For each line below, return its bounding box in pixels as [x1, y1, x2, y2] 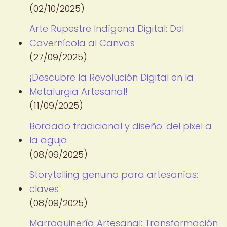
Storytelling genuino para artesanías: [29, 168, 198, 181]
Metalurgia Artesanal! [29, 85, 128, 98]
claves [29, 182, 59, 195]
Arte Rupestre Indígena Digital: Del [29, 22, 184, 35]
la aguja [29, 134, 67, 146]
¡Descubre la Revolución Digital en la [29, 71, 194, 84]
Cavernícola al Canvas [29, 36, 135, 49]
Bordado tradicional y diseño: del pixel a [29, 120, 212, 132]
